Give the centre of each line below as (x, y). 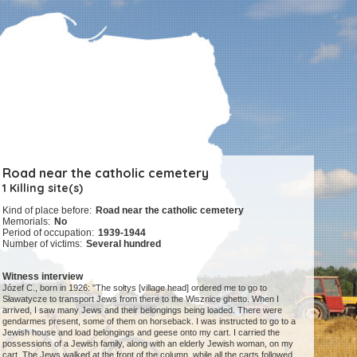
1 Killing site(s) (43, 188)
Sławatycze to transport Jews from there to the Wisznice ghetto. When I (141, 299)
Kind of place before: (47, 211)
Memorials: (27, 222)
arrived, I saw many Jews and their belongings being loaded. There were (143, 310)
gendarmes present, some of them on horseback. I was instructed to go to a (149, 322)
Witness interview (43, 277)
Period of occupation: (49, 233)
